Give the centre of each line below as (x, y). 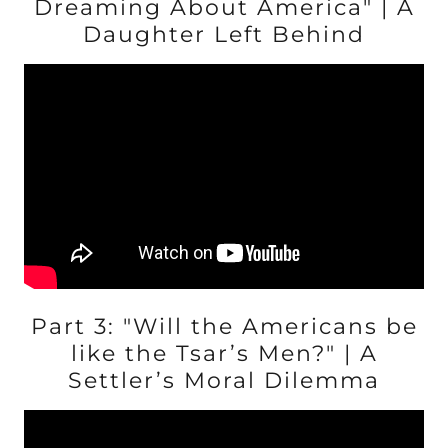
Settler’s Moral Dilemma (224, 380)
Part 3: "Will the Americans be (224, 326)
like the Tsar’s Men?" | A (224, 353)
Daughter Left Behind (224, 34)
